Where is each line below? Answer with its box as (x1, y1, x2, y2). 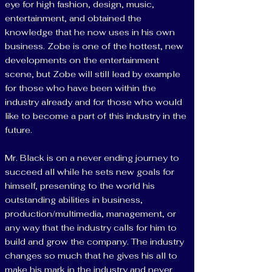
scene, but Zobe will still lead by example (5, 69, 180, 80)
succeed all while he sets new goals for (5, 166, 174, 177)
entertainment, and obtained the (5, 13, 141, 24)
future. (5, 124, 32, 135)
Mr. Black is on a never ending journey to (5, 152, 179, 163)
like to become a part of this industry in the (5, 110, 186, 121)
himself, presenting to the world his (5, 180, 155, 191)
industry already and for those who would (5, 97, 182, 107)
